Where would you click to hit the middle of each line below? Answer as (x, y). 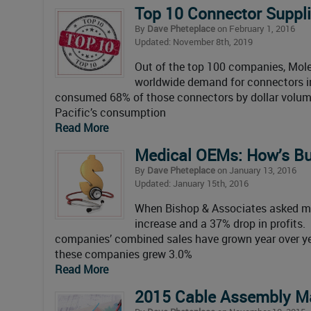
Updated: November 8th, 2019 (194, 42)
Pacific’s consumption (110, 113)
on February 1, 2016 (255, 29)
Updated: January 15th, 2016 (192, 184)
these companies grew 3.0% (124, 254)
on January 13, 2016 (256, 170)
